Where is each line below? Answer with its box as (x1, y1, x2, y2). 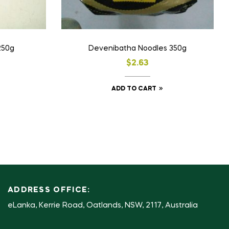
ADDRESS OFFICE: (7, 186, 90, 194)
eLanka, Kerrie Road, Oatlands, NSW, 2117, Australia (7, 201, 198, 209)
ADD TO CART (111, 86, 157, 93)
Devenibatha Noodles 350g (88, 45, 187, 53)
